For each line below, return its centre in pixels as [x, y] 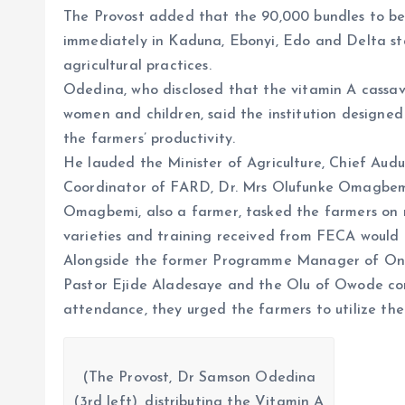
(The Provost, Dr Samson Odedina [199, 378]
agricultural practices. [137, 66]
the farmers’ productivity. [150, 139]
